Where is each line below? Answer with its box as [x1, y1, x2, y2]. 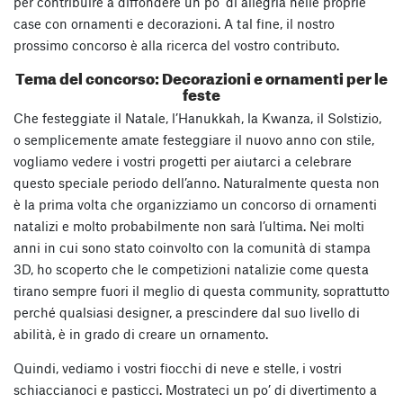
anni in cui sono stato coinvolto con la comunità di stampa [13, 238, 371, 255]
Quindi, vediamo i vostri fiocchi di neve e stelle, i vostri [13, 359, 342, 376]
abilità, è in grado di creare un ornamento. [13, 325, 268, 342]
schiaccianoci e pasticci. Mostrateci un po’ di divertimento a [13, 381, 377, 398]
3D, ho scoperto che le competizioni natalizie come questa [13, 260, 369, 277]
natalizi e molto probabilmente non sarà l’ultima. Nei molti [13, 217, 364, 234]
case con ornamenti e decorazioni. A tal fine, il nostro [13, 14, 335, 31]
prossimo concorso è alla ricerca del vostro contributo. [13, 36, 339, 53]
